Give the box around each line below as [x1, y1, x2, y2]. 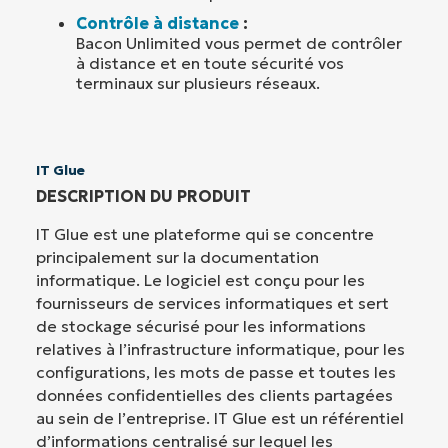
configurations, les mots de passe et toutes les [36, 361, 396, 382]
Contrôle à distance [76, 12, 239, 33]
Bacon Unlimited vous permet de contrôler [76, 32, 402, 53]
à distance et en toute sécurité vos [76, 52, 344, 73]
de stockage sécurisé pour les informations [36, 315, 366, 336]
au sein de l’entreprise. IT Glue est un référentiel [36, 407, 404, 428]
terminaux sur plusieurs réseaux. [76, 72, 320, 93]
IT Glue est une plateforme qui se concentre [36, 223, 374, 244]
